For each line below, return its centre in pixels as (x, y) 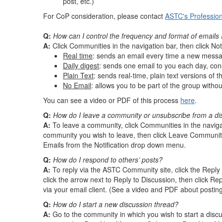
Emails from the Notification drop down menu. (114, 145)
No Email (77, 85)
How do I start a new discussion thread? (116, 204)
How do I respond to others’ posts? (108, 160)
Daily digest (81, 65)
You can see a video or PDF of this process (112, 100)
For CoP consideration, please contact (104, 16)
